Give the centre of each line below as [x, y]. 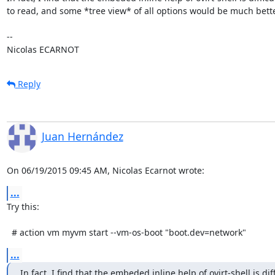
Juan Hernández [82, 136]
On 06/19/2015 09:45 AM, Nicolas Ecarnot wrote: [105, 170]
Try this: [23, 206]
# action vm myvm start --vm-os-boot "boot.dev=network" [129, 232]
